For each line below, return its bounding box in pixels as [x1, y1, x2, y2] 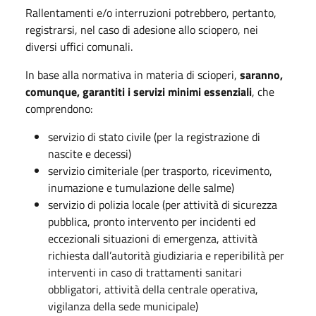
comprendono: [25, 99, 92, 117]
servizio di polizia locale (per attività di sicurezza [48, 195, 277, 213]
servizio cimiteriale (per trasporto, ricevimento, [48, 162, 272, 179]
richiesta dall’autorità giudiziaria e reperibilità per [48, 246, 284, 264]
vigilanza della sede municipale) [48, 297, 198, 315]
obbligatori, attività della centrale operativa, [48, 280, 258, 298]
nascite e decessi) [48, 145, 131, 162]
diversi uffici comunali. [25, 37, 133, 55]
